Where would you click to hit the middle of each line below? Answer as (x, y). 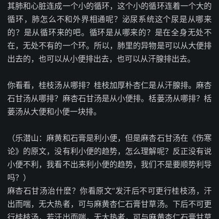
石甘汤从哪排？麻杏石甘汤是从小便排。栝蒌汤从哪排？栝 (109, 98)
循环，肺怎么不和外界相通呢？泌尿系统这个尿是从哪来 (109, 19)
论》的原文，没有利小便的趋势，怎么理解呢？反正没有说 (109, 151)
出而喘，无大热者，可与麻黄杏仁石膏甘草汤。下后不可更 (109, 204)
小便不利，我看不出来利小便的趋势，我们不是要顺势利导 (109, 164)
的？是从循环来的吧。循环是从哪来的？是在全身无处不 (109, 32)
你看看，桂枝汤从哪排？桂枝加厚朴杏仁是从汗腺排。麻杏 (109, 85)
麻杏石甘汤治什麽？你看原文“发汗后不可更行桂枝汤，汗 (109, 191)
